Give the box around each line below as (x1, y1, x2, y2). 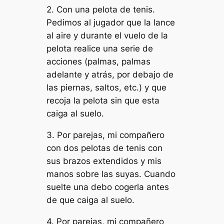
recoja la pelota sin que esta (46, 95, 160, 106)
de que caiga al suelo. (46, 195, 135, 205)
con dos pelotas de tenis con (46, 143, 163, 153)
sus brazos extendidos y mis (46, 156, 162, 166)
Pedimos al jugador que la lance (46, 17, 175, 28)
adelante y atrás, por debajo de (46, 69, 174, 80)
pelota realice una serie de (46, 43, 153, 54)
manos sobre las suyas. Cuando (46, 169, 176, 179)
